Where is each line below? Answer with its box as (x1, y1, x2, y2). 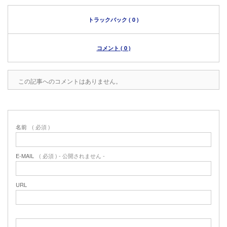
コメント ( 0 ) (96, 44, 131, 52)
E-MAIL (16, 152, 34, 160)
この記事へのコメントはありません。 (18, 77, 122, 85)
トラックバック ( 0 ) (88, 16, 139, 23)
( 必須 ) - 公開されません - (39, 152, 105, 160)
